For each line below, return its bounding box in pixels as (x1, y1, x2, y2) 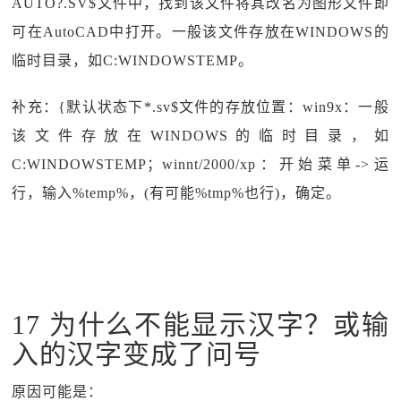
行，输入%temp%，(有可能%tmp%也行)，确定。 (12, 185, 342, 200)
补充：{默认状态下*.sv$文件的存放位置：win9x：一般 (12, 99, 389, 115)
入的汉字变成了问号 (12, 339, 262, 369)
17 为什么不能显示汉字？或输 (12, 310, 389, 339)
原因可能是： (12, 384, 104, 399)
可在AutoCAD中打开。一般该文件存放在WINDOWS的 (12, 24, 389, 39)
